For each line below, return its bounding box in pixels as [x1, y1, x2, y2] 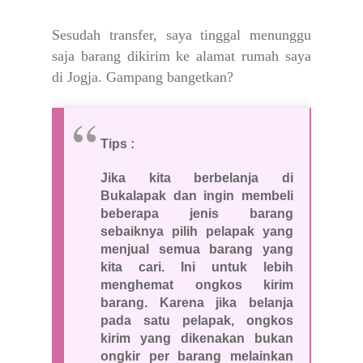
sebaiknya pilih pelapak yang [100, 224, 293, 239]
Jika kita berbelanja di [100, 171, 293, 186]
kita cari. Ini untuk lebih [100, 260, 293, 275]
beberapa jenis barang [100, 207, 293, 221]
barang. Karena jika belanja [100, 296, 293, 310]
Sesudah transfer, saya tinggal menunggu [52, 27, 311, 44]
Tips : [100, 137, 135, 152]
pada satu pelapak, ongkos [100, 314, 293, 328]
